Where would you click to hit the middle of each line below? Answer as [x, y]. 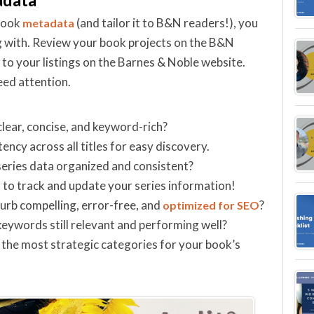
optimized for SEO [211, 205]
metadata [48, 23]
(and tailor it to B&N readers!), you [166, 23]
